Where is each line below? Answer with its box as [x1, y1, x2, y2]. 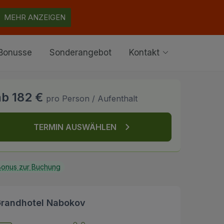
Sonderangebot [49, 47, 111, 58]
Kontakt [129, 47, 162, 58]
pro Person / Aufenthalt [46, 93, 137, 103]
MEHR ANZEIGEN [4, 12, 65, 22]
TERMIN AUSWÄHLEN [33, 121, 122, 132]
